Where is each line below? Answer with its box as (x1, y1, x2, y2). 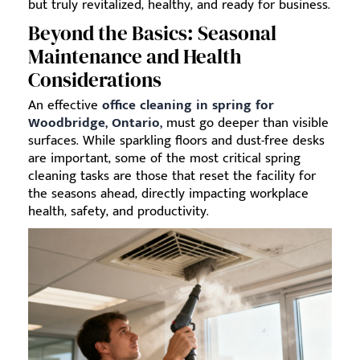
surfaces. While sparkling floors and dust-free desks (28, 129, 325, 152)
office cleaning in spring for (102, 93, 274, 117)
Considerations (28, 65, 162, 93)
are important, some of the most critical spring (28, 146, 301, 170)
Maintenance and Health (28, 42, 242, 70)
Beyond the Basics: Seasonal (28, 18, 276, 47)
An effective (28, 93, 102, 117)
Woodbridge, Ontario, (28, 111, 162, 134)
